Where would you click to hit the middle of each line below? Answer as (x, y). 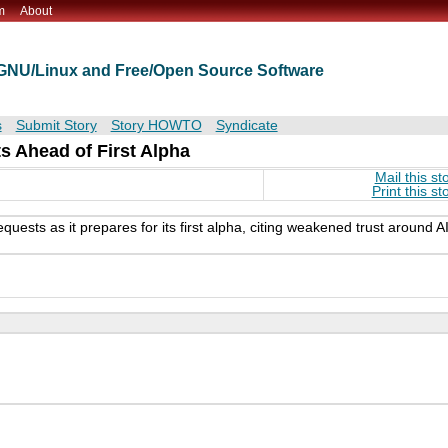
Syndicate (246, 126)
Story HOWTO (156, 126)
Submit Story (56, 126)
